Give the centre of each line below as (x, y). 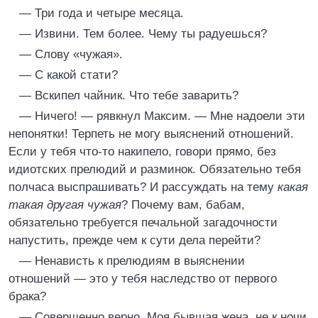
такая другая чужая (65, 205)
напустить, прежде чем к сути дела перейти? (135, 240)
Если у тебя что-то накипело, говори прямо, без (142, 152)
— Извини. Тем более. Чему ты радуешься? (143, 34)
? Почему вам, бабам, (183, 205)
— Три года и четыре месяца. (102, 13)
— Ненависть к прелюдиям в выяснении (132, 261)
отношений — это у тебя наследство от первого (143, 279)
